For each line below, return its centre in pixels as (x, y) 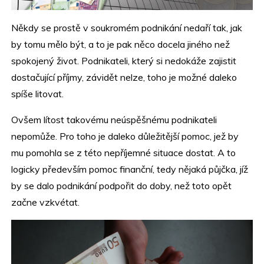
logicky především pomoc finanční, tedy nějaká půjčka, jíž (130, 169)
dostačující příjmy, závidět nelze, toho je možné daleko (124, 77)
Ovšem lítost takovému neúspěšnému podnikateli (114, 119)
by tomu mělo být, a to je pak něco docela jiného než (121, 44)
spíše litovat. (38, 93)
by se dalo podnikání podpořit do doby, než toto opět (122, 185)
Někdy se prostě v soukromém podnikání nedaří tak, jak (127, 27)
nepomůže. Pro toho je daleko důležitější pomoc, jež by (125, 136)
